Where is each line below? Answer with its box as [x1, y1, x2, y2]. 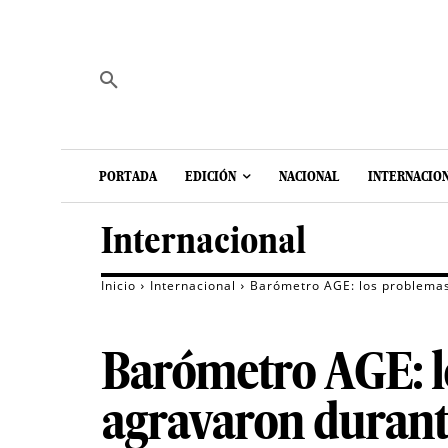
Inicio [101, 277, 136, 295]
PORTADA [99, 168, 157, 185]
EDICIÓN [185, 168, 236, 185]
